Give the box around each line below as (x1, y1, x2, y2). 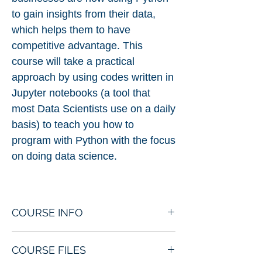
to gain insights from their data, (12, 8, 156, 20)
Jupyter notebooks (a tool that (12, 87, 150, 99)
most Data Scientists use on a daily (12, 103, 175, 115)
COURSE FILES (12, 244, 86, 256)
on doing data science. (12, 150, 117, 162)
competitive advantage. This (12, 40, 143, 51)
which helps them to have (12, 24, 130, 36)
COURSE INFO (12, 206, 83, 219)
